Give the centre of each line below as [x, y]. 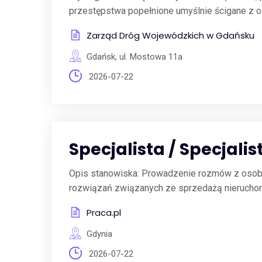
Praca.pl [104, 213]
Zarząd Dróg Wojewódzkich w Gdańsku [170, 35]
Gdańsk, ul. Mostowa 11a [134, 57]
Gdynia [99, 234]
